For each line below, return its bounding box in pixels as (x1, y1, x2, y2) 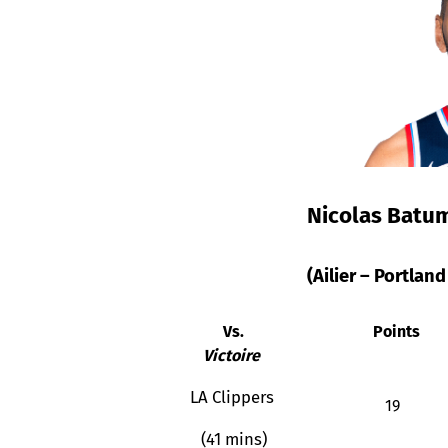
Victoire (203, 346, 260, 366)
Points (368, 322, 420, 342)
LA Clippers (189, 387, 274, 408)
